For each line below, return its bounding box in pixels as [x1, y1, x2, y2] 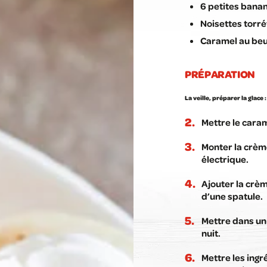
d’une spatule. [201, 190, 263, 202]
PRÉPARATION [185, 66, 256, 81]
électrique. [201, 153, 249, 165]
